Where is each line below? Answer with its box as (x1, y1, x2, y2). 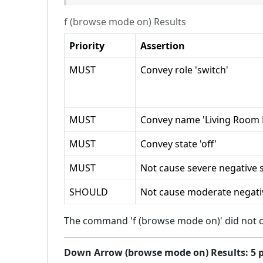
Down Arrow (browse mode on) (64, 246, 208, 259)
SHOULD (69, 186, 108, 198)
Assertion (140, 39, 185, 52)
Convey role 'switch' (140, 63, 228, 76)
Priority (69, 39, 104, 52)
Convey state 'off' (140, 137, 217, 150)
